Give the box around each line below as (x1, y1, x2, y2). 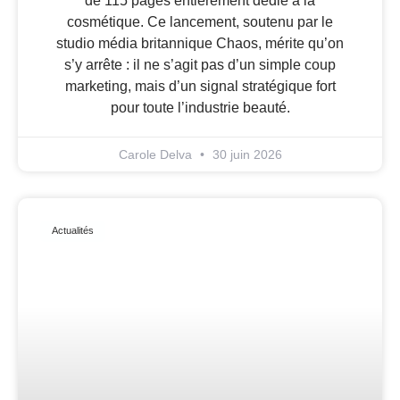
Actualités (52, 225, 95, 237)
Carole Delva (118, 146, 196, 162)
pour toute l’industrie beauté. (110, 99, 290, 115)
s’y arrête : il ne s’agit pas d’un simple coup (64, 56, 336, 72)
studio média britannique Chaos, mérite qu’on (56, 35, 344, 51)
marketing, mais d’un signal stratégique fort (64, 78, 336, 94)
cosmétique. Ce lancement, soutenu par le (67, 13, 333, 29)
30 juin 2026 (208, 146, 282, 162)
